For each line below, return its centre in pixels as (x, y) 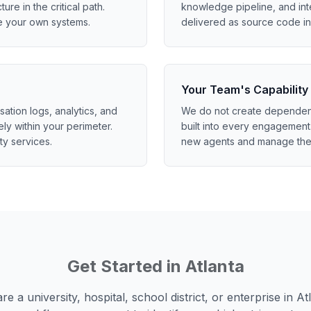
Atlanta (215, 266)
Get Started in (126, 266)
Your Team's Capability (245, 90)
